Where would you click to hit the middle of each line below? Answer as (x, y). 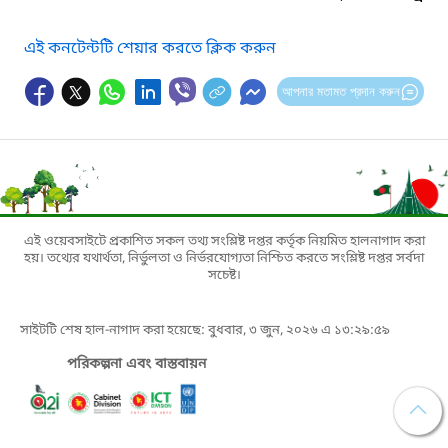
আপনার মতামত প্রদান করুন (340, 91)
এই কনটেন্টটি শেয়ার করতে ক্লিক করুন (150, 48)
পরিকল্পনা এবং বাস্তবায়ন (137, 364)
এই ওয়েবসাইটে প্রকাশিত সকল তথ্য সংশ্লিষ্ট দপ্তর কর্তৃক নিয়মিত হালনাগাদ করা (224, 241)
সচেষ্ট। (224, 275)
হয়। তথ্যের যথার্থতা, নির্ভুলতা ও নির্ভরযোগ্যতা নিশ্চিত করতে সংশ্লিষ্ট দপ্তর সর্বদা (224, 258)
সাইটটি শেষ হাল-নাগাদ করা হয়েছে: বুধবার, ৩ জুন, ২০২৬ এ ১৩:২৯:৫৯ (205, 330)
